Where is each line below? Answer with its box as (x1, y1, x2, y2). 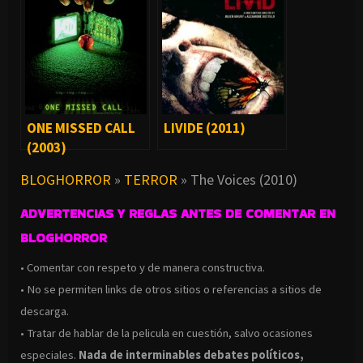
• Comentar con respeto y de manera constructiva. (20, 259, 265, 275)
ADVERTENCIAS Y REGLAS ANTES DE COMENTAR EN (20, 203, 335, 223)
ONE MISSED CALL (27, 118, 135, 137)
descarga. (20, 303, 71, 318)
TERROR (124, 169, 177, 189)
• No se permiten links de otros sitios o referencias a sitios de (20, 281, 322, 297)
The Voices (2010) (190, 169, 297, 189)
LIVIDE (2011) (164, 118, 246, 137)
